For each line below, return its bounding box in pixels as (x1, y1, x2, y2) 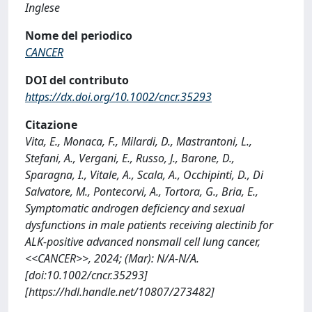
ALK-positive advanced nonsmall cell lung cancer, (25, 234, 260, 249)
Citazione (25, 117, 77, 132)
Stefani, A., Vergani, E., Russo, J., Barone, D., (25, 150, 235, 166)
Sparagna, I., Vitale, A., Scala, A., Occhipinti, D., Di (25, 167, 263, 182)
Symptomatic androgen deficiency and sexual (25, 201, 244, 216)
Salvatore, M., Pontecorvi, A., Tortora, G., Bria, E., (25, 184, 258, 199)
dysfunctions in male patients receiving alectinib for (25, 217, 273, 233)
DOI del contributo (25, 72, 129, 88)
